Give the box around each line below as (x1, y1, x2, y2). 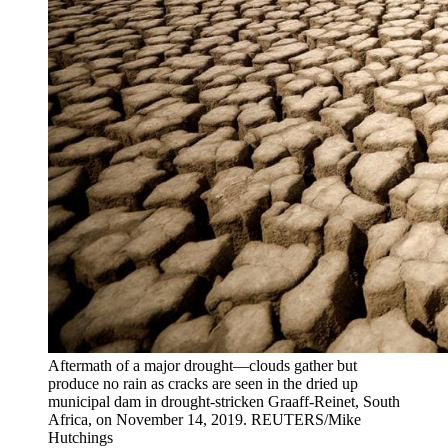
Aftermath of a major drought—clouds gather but (48, 357, 357, 375)
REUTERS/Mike (251, 411, 361, 429)
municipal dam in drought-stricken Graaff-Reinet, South (48, 393, 400, 411)
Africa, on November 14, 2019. (48, 411, 251, 429)
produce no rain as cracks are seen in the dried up (48, 375, 358, 393)
